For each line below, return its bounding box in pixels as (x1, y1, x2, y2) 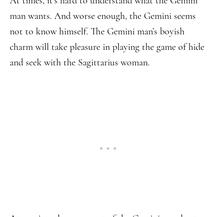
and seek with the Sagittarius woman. (10, 57, 150, 68)
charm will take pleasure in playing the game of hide (10, 41, 204, 53)
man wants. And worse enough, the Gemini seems (10, 10, 196, 22)
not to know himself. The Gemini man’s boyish (10, 26, 185, 37)
